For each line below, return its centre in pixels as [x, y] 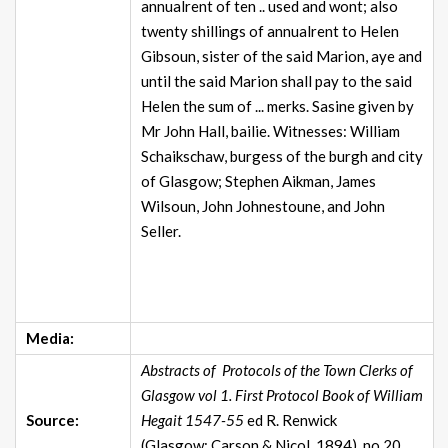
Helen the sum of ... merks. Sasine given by [277, 106]
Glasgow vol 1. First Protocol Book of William [282, 395]
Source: [52, 420]
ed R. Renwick [292, 420]
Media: [50, 338]
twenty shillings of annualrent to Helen [270, 31]
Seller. [161, 231]
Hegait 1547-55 [192, 420]
